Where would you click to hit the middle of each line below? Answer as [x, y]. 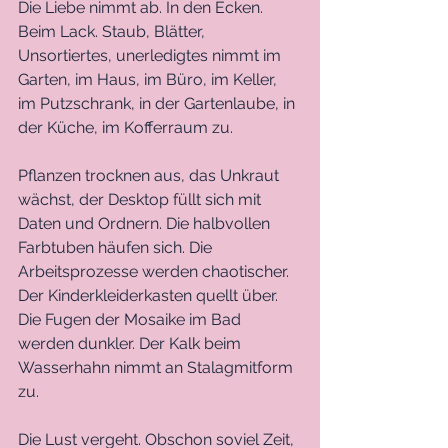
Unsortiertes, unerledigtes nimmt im [151, 55]
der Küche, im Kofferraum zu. [127, 127]
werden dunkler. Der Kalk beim [131, 343]
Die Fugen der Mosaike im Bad [131, 319]
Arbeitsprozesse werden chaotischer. [155, 271]
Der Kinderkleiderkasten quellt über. [150, 295]
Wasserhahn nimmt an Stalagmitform [157, 367]
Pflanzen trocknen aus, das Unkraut [150, 175]
